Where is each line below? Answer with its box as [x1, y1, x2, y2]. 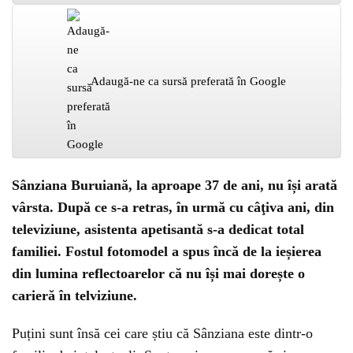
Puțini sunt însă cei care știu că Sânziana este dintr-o [12, 325, 313, 341]
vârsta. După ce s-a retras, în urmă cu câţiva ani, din [12, 199, 334, 215]
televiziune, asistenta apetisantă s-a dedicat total [12, 221, 304, 237]
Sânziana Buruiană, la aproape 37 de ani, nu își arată [12, 177, 337, 193]
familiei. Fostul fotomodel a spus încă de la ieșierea [12, 243, 321, 259]
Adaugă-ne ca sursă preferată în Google [91, 75, 286, 87]
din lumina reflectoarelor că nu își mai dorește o [12, 266, 305, 281]
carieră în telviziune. [12, 288, 137, 303]
